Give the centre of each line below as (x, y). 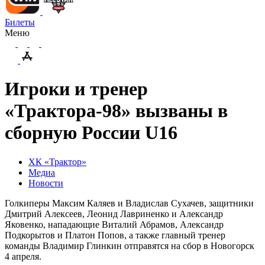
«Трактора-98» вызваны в (116, 111)
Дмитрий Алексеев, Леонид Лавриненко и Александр (114, 214)
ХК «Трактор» (57, 161)
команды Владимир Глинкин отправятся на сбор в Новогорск (130, 245)
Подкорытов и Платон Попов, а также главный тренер (115, 235)
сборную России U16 (91, 133)
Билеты (20, 22)
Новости (46, 183)
